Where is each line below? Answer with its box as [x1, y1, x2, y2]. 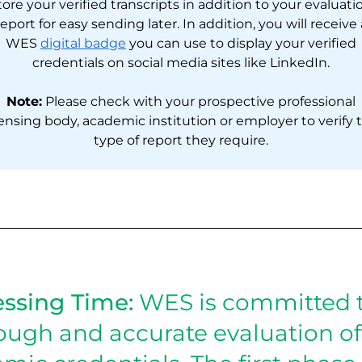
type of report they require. [94, 133, 268, 148]
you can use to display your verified [126, 36, 356, 51]
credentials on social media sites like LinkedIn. [32, 55, 330, 70]
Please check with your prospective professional [42, 94, 356, 109]
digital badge [40, 36, 126, 51]
